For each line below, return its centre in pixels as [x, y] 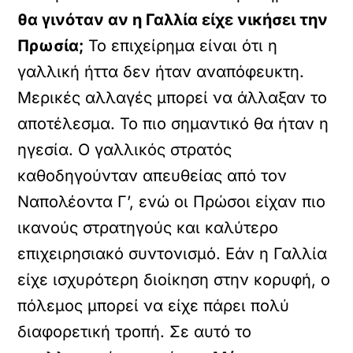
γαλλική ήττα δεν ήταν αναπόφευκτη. [161, 72]
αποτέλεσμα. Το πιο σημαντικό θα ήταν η [173, 124]
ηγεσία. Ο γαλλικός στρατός [125, 150]
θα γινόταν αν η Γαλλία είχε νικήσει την [173, 20]
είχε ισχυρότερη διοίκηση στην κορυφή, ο [174, 280]
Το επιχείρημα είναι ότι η [181, 46]
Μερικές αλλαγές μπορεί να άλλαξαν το [173, 98]
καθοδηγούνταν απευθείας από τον [152, 176]
